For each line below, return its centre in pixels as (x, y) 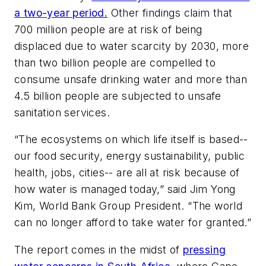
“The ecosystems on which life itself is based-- (131, 140)
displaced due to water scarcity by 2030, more (132, 46)
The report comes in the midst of (99, 249)
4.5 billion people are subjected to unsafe (118, 96)
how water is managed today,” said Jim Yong (125, 189)
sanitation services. (62, 112)
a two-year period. (61, 12)
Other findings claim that (170, 12)
